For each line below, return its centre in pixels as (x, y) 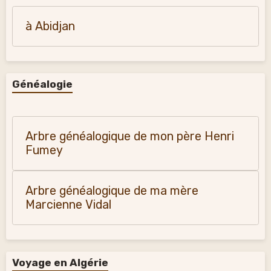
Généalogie (42, 84)
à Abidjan (50, 26)
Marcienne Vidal (68, 205)
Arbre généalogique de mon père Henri (130, 136)
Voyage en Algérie (60, 263)
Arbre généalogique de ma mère (112, 191)
